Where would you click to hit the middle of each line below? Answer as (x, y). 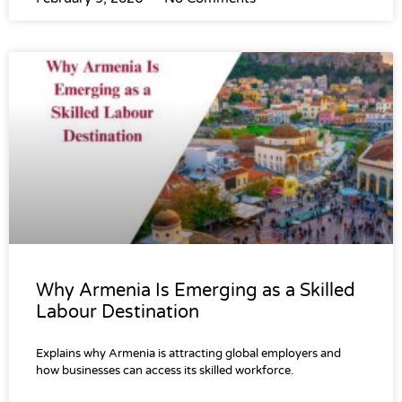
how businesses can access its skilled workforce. (165, 371)
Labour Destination (118, 313)
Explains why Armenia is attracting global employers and (188, 354)
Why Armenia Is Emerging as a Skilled (196, 291)
